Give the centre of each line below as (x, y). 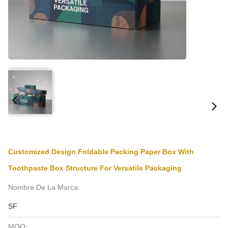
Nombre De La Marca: (44, 187)
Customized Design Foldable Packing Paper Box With (101, 152)
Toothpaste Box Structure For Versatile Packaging (95, 168)
